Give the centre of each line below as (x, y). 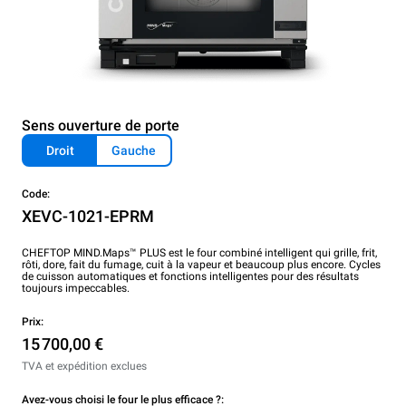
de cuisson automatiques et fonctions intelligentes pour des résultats (190, 276)
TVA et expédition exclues (84, 366)
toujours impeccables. (76, 288)
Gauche (134, 150)
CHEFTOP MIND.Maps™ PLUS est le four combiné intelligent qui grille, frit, (199, 253)
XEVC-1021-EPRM (88, 216)
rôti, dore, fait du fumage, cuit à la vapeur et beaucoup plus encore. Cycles (201, 265)
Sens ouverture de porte (101, 126)
